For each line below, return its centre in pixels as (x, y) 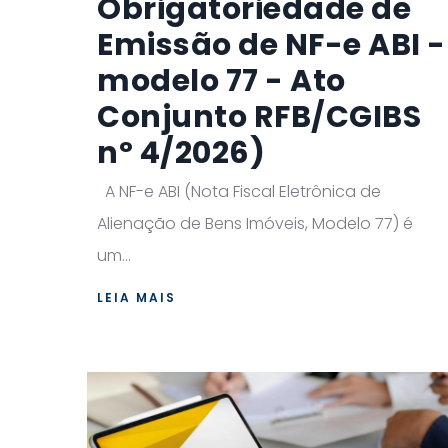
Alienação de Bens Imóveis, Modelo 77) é (255, 223)
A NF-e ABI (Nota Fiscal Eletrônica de (239, 191)
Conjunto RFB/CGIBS (259, 116)
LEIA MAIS (136, 297)
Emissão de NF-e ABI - (271, 44)
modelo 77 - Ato (221, 80)
